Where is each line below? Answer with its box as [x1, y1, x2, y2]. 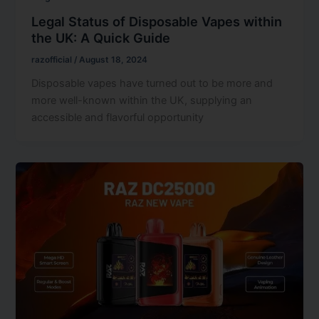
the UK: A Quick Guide [31, 29, 171, 46]
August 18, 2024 [79, 54, 148, 65]
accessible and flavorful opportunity [31, 110, 204, 124]
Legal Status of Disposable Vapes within [31, 13, 283, 29]
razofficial [31, 54, 75, 65]
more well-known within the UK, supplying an [31, 93, 253, 107]
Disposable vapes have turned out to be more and [31, 76, 273, 90]
